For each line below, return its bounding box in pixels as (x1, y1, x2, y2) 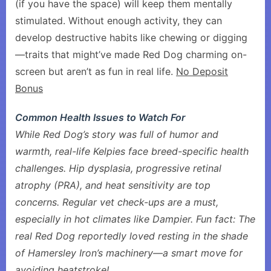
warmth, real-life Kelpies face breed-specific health (15, 145, 249, 157)
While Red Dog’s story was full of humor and (15, 128, 218, 140)
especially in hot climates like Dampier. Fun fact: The (15, 213, 255, 225)
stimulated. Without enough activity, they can (15, 15, 222, 27)
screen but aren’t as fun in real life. (15, 65, 176, 77)
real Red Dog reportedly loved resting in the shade (15, 230, 248, 242)
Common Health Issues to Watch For (15, 111, 185, 123)
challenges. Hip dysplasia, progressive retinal (15, 162, 221, 174)
